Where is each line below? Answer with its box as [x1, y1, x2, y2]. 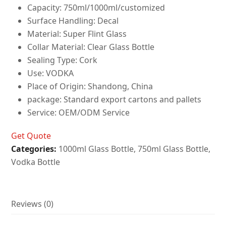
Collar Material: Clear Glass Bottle [27, 41, 155, 53]
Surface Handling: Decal [27, 15, 119, 27]
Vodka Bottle [11, 156, 61, 168]
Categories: [11, 143, 57, 155]
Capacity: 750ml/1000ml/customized [27, 2, 165, 14]
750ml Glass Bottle [138, 143, 209, 155]
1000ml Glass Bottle [59, 143, 134, 155]
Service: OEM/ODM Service [27, 107, 130, 119]
